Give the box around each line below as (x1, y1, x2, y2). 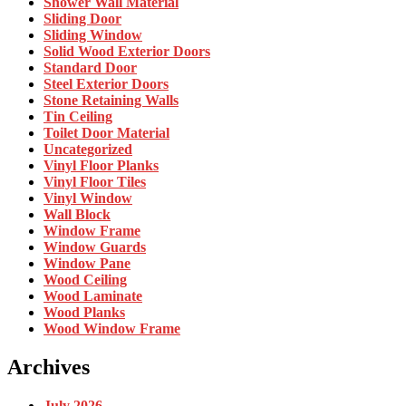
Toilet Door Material (43, 124, 169, 140)
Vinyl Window (43, 189, 132, 206)
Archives (7, 354, 90, 379)
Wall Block (43, 206, 111, 222)
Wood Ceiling (43, 271, 127, 287)
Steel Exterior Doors (43, 75, 169, 92)
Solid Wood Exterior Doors (43, 43, 210, 59)
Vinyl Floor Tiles (43, 173, 146, 189)
